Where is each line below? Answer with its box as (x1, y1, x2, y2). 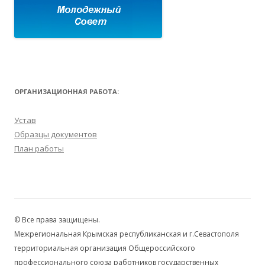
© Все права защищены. (14, 214, 100, 225)
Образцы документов (14, 128, 97, 140)
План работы (14, 143, 64, 154)
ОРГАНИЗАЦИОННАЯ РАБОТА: (14, 86, 119, 96)
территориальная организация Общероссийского (14, 243, 195, 253)
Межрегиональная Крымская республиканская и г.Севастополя (14, 228, 239, 239)
